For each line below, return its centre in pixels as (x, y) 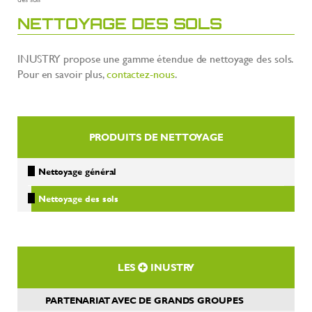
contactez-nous (140, 73)
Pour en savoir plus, (62, 73)
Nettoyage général (78, 171)
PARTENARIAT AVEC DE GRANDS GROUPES (145, 300)
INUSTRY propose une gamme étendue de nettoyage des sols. (156, 58)
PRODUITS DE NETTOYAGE (156, 136)
